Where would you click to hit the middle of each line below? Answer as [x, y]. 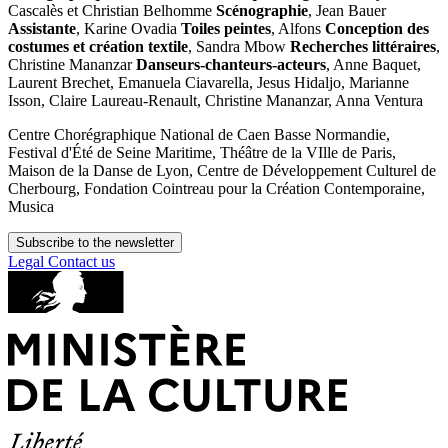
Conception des [377, 29]
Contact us [81, 262]
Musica [31, 207]
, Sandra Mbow [239, 47]
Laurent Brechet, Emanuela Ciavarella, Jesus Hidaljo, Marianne [208, 83]
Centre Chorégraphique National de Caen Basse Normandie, [199, 135]
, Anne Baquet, [373, 65]
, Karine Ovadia [128, 29]
